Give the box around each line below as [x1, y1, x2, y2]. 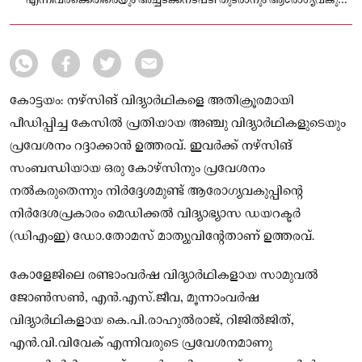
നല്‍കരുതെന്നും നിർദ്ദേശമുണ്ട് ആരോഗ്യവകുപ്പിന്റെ [10, 183, 303, 200]
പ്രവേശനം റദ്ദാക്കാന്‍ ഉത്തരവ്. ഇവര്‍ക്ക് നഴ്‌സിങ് [10, 137, 293, 154]
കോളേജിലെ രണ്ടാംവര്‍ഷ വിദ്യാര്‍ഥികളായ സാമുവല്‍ [10, 267, 318, 284]
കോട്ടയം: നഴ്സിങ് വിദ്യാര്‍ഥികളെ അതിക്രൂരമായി [10, 92, 294, 109]
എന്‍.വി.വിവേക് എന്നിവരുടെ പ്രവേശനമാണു [10, 335, 272, 351]
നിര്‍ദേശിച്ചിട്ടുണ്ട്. [26, 15, 109, 30]
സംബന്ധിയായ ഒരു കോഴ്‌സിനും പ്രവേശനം [10, 160, 265, 177]
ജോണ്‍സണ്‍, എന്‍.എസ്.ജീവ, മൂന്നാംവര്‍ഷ [10, 289, 259, 306]
